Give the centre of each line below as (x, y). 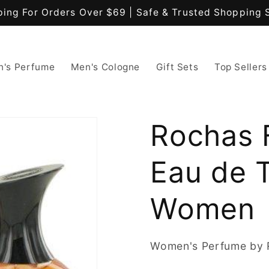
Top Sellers (241, 67)
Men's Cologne (105, 67)
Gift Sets (177, 67)
